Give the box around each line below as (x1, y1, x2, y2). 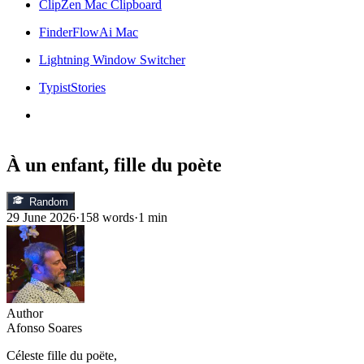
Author (6, 305, 43, 320)
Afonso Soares (6, 320, 82, 335)
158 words (80, 210, 134, 224)
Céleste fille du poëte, (6, 348, 117, 362)
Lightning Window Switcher (39, 52, 185, 67)
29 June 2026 (6, 210, 76, 224)
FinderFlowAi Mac (39, 24, 138, 39)
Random (28, 195, 68, 208)
